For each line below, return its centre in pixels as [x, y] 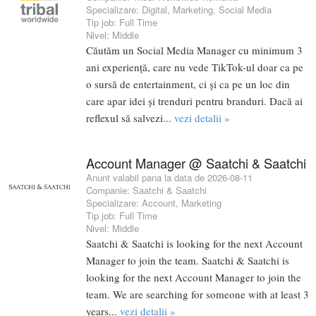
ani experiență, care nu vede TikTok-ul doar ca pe [195, 67]
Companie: [109, 190]
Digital [154, 9]
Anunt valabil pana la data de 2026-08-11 [169, 177]
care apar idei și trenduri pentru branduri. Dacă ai [194, 101]
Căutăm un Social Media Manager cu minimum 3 [194, 50]
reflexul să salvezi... [130, 117]
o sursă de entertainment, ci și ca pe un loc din [188, 84]
